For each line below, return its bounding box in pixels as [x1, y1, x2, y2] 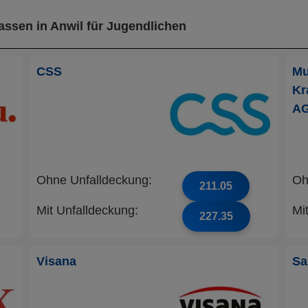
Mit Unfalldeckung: [36, 203, 138, 217]
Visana [36, 254, 76, 268]
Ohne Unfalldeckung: [36, 173, 152, 187]
